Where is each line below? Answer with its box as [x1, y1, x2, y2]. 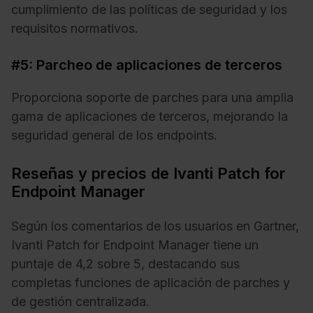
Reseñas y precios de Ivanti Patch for [11, 164, 286, 183]
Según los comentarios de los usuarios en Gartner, [11, 218, 299, 233]
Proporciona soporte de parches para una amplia [11, 90, 293, 105]
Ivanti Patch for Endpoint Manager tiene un [11, 237, 259, 252]
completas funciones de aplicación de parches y [11, 275, 290, 290]
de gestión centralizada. [11, 293, 150, 309]
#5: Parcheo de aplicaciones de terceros [11, 56, 282, 73]
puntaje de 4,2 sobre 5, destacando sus [11, 256, 240, 271]
